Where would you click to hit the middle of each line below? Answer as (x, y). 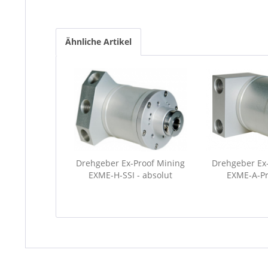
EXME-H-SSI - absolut (130, 175)
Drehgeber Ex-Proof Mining (130, 163)
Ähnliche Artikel (98, 42)
